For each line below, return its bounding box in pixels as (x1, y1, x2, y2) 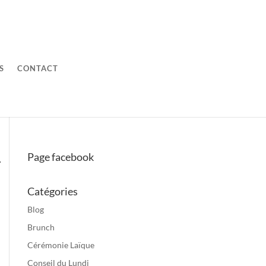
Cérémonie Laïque (27, 240, 94, 251)
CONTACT (17, 64, 59, 74)
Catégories (27, 185, 78, 198)
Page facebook (27, 150, 94, 164)
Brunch (27, 222, 55, 233)
